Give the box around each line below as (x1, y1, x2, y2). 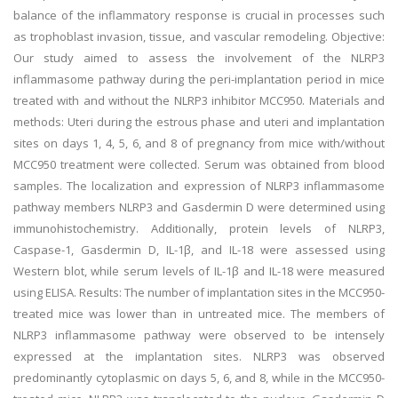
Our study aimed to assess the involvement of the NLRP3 (13, 50, 385, 66)
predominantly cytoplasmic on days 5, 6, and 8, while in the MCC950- (13, 370, 385, 386)
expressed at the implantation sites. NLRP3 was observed (13, 348, 385, 364)
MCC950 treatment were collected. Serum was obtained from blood (13, 156, 385, 172)
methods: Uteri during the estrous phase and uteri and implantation (13, 114, 385, 130)
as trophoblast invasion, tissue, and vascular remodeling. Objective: (13, 28, 385, 44)
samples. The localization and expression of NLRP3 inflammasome (13, 178, 385, 194)
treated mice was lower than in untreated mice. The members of (13, 306, 385, 322)
